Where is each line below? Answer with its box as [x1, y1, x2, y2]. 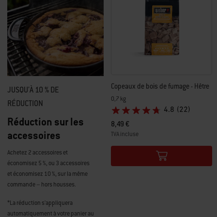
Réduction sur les [7, 115, 84, 129]
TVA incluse [111, 130, 139, 138]
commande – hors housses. [7, 181, 76, 189]
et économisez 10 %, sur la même [7, 170, 88, 178]
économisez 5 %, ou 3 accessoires [7, 159, 90, 168]
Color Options [110, 141, 153, 152]
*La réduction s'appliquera [7, 199, 73, 207]
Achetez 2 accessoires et [7, 149, 68, 157]
